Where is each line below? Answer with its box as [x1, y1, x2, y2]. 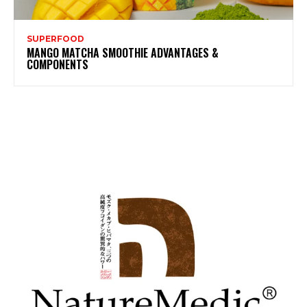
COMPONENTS [27, 56, 88, 73]
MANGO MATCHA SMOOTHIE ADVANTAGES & [27, 45, 219, 62]
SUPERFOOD [27, 34, 84, 45]
